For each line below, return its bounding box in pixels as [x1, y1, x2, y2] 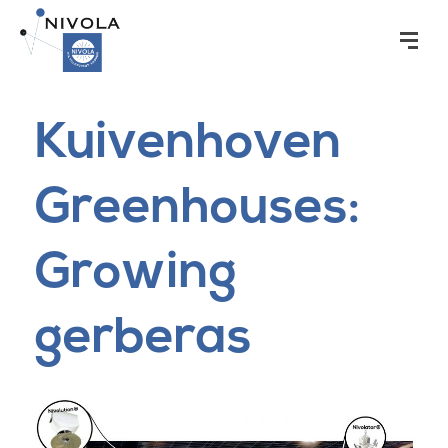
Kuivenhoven [35, 119, 342, 170]
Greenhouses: [35, 184, 360, 235]
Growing [35, 249, 237, 300]
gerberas [35, 314, 252, 365]
